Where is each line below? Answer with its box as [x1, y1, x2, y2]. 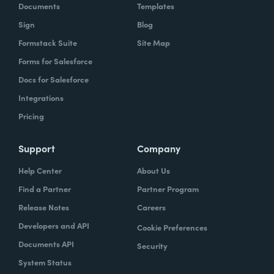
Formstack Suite [18, 36, 77, 48]
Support [18, 141, 55, 155]
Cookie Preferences [137, 221, 207, 233]
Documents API [18, 237, 74, 250]
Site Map [137, 36, 170, 48]
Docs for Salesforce [18, 73, 89, 85]
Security [137, 239, 168, 251]
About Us [137, 164, 170, 176]
